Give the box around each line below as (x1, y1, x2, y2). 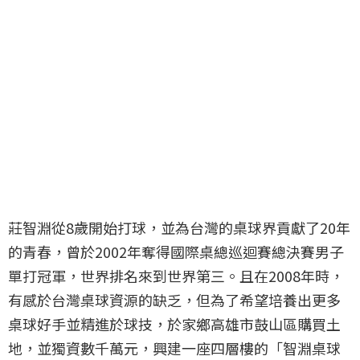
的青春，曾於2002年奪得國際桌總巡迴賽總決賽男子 (8, 240, 344, 262)
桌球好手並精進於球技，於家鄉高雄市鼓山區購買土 (8, 313, 341, 334)
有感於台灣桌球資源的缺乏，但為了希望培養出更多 (8, 288, 341, 310)
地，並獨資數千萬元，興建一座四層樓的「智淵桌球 (8, 337, 341, 358)
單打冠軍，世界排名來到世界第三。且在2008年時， (8, 264, 344, 286)
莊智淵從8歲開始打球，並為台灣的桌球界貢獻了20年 (8, 216, 350, 238)
